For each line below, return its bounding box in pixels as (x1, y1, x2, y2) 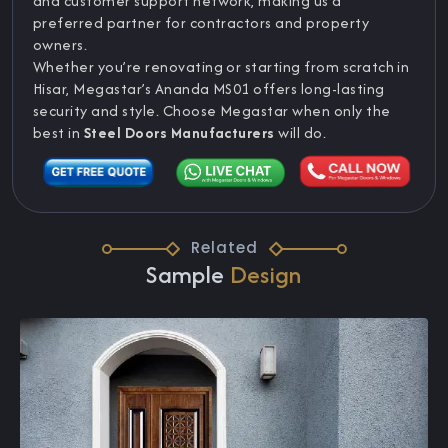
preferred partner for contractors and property (33, 12, 370, 34)
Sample (146, 257, 230, 293)
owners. (33, 34, 88, 56)
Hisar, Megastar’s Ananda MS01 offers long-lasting (33, 78, 385, 100)
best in (33, 122, 84, 144)
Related (190, 237, 258, 259)
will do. (274, 122, 327, 144)
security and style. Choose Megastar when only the (33, 100, 391, 122)
